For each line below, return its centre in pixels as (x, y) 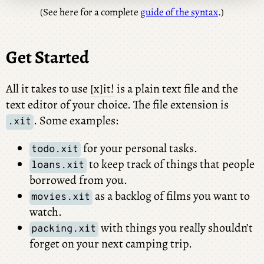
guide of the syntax (179, 12)
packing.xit (64, 229)
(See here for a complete (90, 12)
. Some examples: (76, 120)
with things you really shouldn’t (175, 227)
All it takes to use (48, 88)
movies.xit (61, 197)
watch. (46, 212)
